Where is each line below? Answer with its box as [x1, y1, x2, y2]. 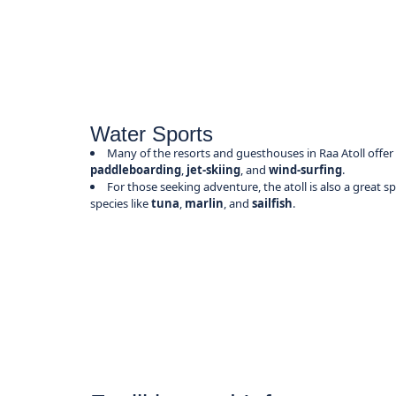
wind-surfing [269, 162, 343, 179]
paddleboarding [90, 162, 182, 179]
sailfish [252, 195, 293, 212]
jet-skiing [187, 162, 241, 179]
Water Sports [90, 122, 214, 147]
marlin [185, 195, 225, 212]
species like [90, 195, 152, 212]
